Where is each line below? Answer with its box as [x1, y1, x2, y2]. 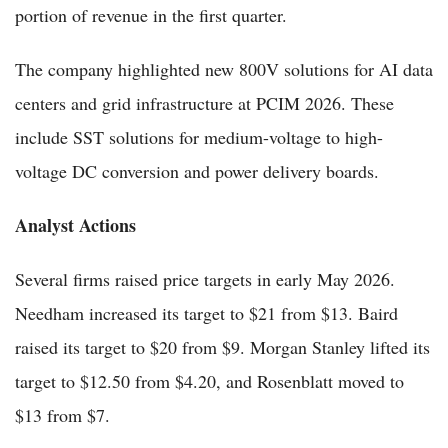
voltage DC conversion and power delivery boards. [15, 159, 379, 184]
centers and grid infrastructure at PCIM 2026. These [15, 91, 394, 116]
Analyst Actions [15, 212, 136, 239]
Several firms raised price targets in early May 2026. [15, 267, 395, 292]
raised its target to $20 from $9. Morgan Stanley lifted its [15, 335, 430, 360]
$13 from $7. [15, 403, 110, 428]
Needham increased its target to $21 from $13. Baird [15, 301, 398, 326]
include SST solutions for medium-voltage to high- [15, 125, 383, 150]
